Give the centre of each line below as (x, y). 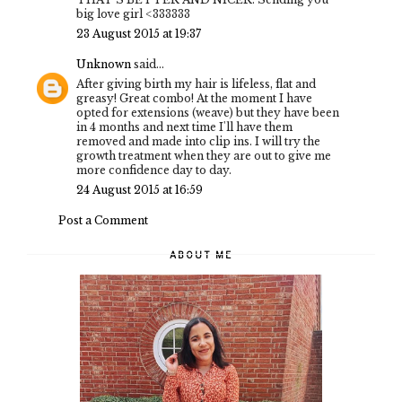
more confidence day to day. (154, 170)
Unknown (104, 64)
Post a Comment (103, 220)
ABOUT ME (201, 254)
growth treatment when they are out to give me (204, 155)
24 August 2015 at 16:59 (140, 189)
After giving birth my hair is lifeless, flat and (196, 83)
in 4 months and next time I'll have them (184, 127)
